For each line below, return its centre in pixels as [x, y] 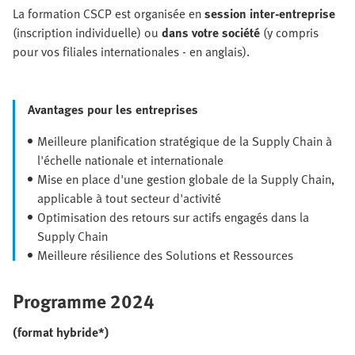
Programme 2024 [84, 301]
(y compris [291, 32]
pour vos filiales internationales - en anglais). [131, 52]
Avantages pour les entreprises [113, 109]
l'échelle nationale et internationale [130, 160]
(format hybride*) [61, 332]
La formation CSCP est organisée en [109, 13]
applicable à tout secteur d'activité [129, 198]
